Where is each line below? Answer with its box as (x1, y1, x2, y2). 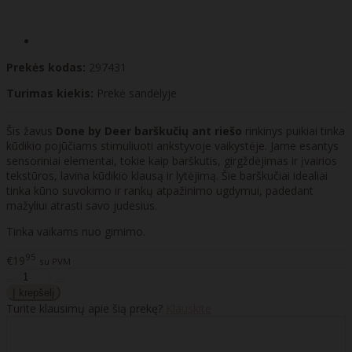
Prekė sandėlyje (97, 86, 177, 101)
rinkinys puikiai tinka (242, 123, 345, 139)
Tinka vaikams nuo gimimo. (6, 224, 145, 240)
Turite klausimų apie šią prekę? (6, 300, 166, 316)
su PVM (39, 255, 71, 267)
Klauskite (166, 300, 211, 316)
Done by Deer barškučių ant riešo (56, 123, 242, 139)
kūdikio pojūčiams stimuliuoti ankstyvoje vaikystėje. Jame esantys (6, 138, 339, 154)
